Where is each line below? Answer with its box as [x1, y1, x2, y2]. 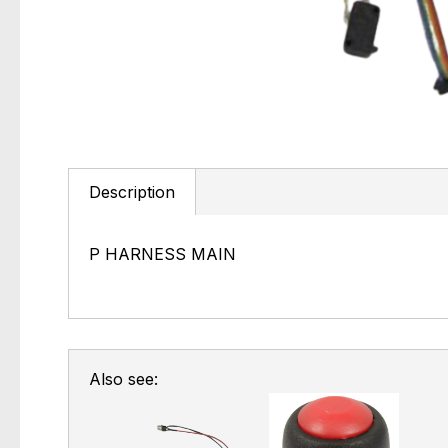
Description [89, 181, 175, 202]
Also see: [89, 369, 158, 390]
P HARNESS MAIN [89, 243, 236, 264]
